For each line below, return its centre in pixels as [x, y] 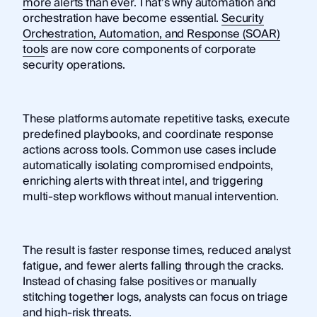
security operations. [74, 65]
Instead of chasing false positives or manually [139, 281]
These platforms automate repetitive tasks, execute [156, 119]
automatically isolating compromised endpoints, [148, 165]
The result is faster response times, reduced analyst [156, 250]
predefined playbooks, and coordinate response [148, 134]
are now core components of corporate [152, 49]
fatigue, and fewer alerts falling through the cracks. [153, 266]
